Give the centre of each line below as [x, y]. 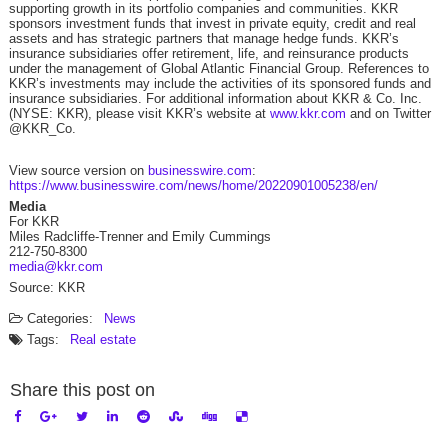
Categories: [59, 319]
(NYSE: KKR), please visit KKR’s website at [139, 114]
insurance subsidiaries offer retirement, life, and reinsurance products [208, 54]
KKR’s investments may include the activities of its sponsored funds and [219, 84]
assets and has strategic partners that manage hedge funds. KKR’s [203, 39]
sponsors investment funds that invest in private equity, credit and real [212, 24]
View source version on [78, 171]
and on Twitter [388, 114]
